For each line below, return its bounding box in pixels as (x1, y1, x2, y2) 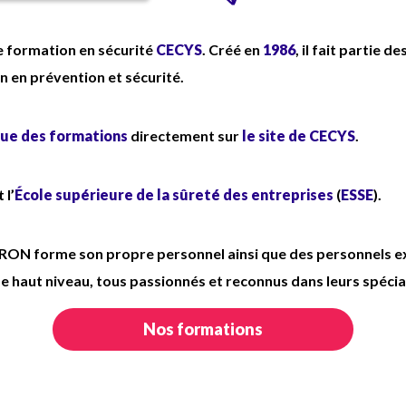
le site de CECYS (242, 127, 355, 144)
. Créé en (202, 41, 263, 58)
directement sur (128, 127, 242, 144)
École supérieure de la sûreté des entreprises (14, 186, 333, 203)
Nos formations (143, 319, 263, 339)
